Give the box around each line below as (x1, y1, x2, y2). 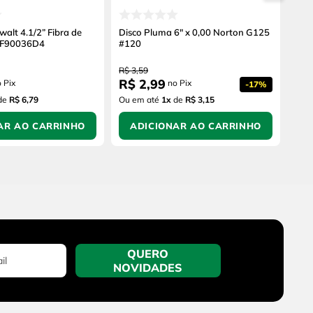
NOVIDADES (113, 261, 183, 275)
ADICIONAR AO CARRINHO (130, 120, 261, 132)
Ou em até (119, 94, 161, 105)
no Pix (166, 78, 191, 89)
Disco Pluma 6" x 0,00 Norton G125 (119, 27, 270, 38)
